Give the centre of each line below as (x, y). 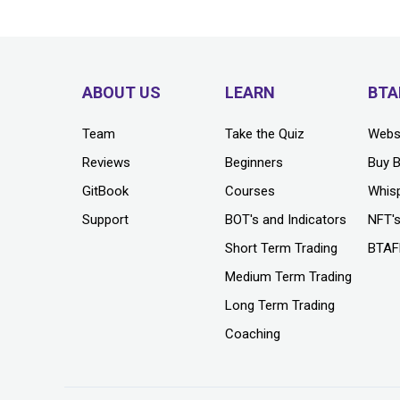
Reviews (106, 162)
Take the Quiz (265, 133)
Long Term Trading (280, 305)
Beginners (254, 162)
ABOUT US (121, 92)
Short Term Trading (281, 248)
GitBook (105, 191)
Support (105, 219)
